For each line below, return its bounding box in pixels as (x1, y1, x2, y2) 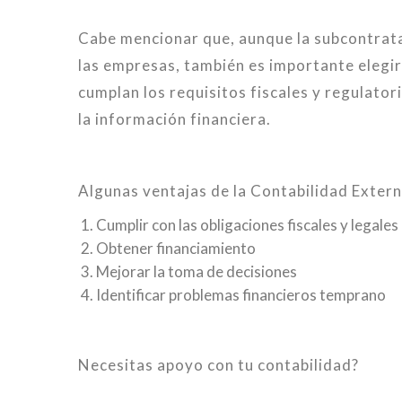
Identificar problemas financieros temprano (96, 285, 386, 305)
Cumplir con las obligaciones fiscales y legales (96, 215, 398, 235)
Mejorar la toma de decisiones (96, 262, 297, 282)
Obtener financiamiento (96, 239, 256, 258)
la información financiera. (78, 109, 271, 129)
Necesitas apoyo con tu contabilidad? (78, 355, 359, 375)
